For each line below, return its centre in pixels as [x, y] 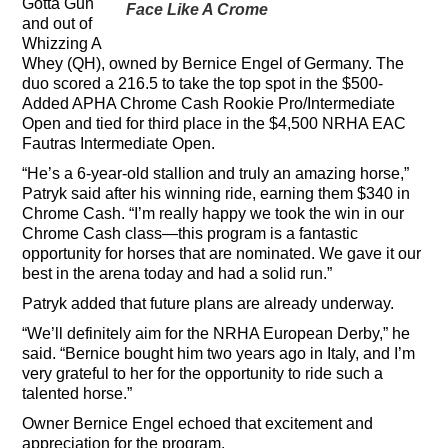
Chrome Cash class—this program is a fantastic [190, 233]
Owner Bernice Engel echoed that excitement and [198, 423]
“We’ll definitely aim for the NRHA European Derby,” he [216, 333]
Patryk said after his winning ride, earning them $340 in [216, 193]
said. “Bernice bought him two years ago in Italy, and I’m [219, 353]
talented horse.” [77, 393]
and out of [57, 23]
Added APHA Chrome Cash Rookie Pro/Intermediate [209, 103]
